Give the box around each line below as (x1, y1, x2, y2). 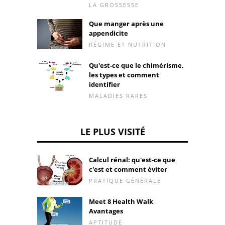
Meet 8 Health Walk (89, 196, 153, 206)
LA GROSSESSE (89, 1, 139, 9)
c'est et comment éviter (89, 164, 167, 174)
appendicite (89, 29, 128, 38)
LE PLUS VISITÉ (80, 125, 145, 138)
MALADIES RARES (89, 91, 148, 99)
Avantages (89, 206, 123, 215)
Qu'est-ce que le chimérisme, (89, 60, 184, 70)
